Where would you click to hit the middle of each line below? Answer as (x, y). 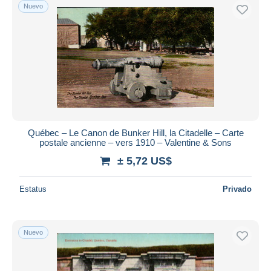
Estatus (33, 189)
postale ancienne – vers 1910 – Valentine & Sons (135, 142)
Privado (237, 189)
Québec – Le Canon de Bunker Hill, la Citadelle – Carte (135, 132)
